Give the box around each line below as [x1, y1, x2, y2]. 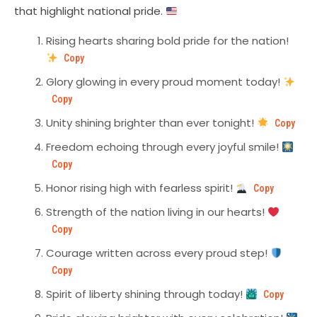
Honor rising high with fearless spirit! [46, 180, 236, 196]
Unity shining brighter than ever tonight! [46, 115, 257, 131]
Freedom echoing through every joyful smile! [46, 139, 282, 155]
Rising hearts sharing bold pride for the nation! [46, 33, 289, 49]
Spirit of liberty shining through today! [46, 287, 246, 302]
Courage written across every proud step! [46, 246, 270, 261]
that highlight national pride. [14, 4, 166, 19]
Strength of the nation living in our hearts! [46, 204, 267, 220]
